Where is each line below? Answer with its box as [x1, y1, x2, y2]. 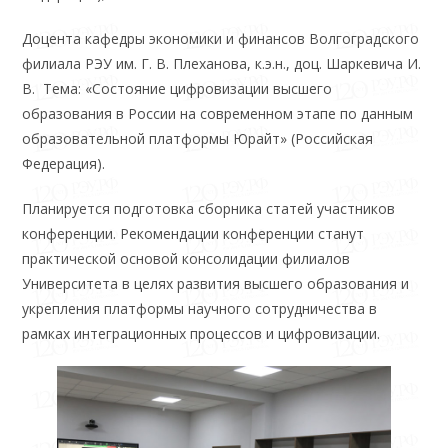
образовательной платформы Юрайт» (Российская [22, 129, 374, 149]
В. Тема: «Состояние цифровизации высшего [22, 79, 333, 99]
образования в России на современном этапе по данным [22, 104, 414, 124]
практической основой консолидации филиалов [22, 249, 351, 269]
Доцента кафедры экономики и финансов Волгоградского [22, 29, 420, 49]
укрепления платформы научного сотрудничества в [22, 299, 378, 319]
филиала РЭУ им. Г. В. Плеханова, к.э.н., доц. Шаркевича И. [22, 54, 422, 74]
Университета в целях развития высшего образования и [22, 274, 410, 294]
